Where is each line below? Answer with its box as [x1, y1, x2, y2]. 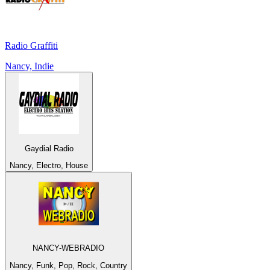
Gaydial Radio [24, 143, 74, 153]
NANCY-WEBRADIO [33, 243, 104, 253]
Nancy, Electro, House [10, 161, 88, 170]
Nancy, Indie [5, 61, 54, 72]
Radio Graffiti [5, 40, 58, 51]
